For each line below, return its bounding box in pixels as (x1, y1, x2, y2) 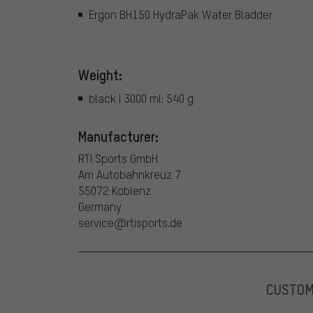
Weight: (78, 65, 122, 84)
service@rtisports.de (78, 215, 182, 231)
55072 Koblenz (78, 183, 151, 198)
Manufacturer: (78, 127, 159, 146)
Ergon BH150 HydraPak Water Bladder (89, 7, 272, 22)
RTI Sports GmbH (78, 151, 158, 166)
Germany (78, 199, 122, 214)
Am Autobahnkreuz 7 (78, 167, 181, 182)
